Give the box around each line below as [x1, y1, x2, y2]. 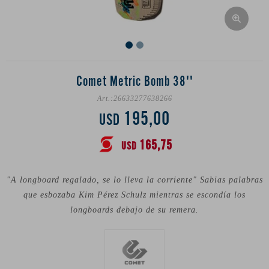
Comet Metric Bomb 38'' [76, 73, 193, 91]
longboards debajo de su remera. [70, 205, 199, 214]
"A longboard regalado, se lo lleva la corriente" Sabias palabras [6, 175, 263, 184]
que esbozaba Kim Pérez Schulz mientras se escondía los [23, 190, 246, 199]
